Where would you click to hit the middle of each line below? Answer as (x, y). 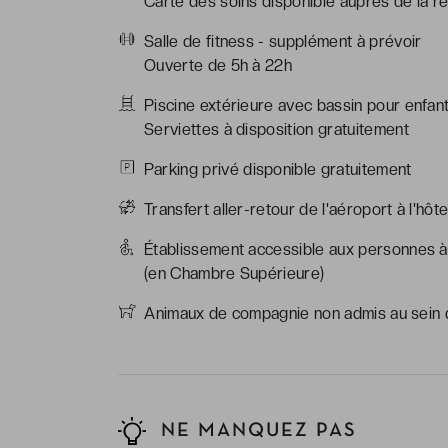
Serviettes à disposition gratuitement (276, 129)
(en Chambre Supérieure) (234, 273)
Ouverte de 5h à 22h (218, 65)
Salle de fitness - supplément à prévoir (283, 41)
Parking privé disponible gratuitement (277, 169)
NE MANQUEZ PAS (255, 430)
